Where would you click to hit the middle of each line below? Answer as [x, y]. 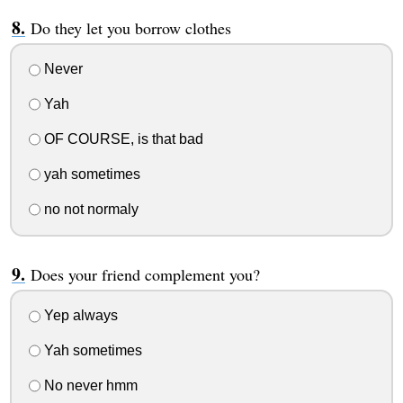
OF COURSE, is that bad [121, 139]
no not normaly [89, 209]
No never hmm [89, 385]
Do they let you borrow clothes [130, 27]
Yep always [79, 316]
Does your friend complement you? [145, 274]
